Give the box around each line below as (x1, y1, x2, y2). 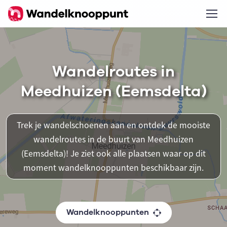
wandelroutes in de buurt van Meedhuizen (33, 134, 194, 145)
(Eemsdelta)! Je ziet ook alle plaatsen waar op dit (21, 148, 206, 159)
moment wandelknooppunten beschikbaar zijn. (23, 162, 204, 173)
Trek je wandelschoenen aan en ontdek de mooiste (17, 120, 210, 131)
